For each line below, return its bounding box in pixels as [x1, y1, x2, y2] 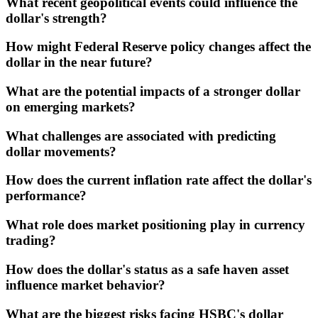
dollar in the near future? [6, 55, 153, 70]
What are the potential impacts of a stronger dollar [6, 83, 300, 99]
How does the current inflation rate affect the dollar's [6, 172, 312, 188]
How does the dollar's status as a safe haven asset [6, 261, 289, 277]
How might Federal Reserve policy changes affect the [6, 39, 311, 55]
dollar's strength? [6, 10, 107, 26]
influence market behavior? [6, 277, 165, 292]
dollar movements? [6, 143, 116, 159]
